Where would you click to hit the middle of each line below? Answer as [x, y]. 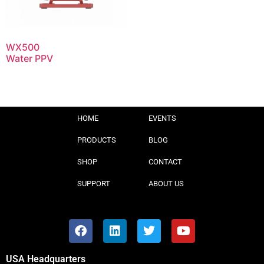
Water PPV [29, 59]
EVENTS [162, 118]
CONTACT [165, 162]
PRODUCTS [97, 140]
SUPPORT [94, 184]
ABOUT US [166, 184]
